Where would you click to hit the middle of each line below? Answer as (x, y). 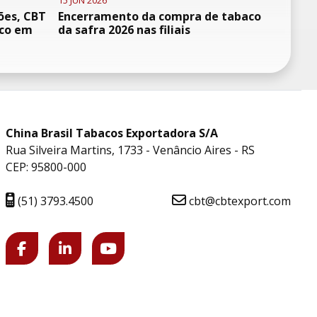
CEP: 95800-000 (46, 167)
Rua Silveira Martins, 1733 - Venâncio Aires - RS (130, 150)
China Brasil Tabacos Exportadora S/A (111, 133)
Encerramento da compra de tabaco (159, 16)
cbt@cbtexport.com (238, 201)
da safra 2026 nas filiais (124, 30)
